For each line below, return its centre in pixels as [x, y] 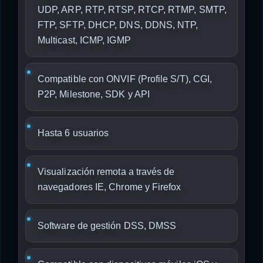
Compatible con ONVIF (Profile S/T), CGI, [125, 79]
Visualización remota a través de [106, 172]
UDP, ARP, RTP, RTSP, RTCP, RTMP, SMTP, [132, 10]
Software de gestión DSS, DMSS [107, 226]
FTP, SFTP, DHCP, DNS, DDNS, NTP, [118, 25]
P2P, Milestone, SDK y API [94, 94]
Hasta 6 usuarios [73, 133]
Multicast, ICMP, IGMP [84, 40]
